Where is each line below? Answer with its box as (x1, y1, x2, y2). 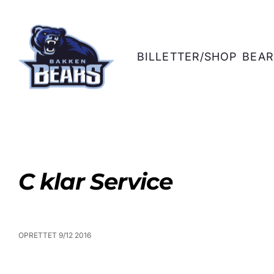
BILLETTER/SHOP (137, 50, 237, 63)
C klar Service (18, 168, 172, 195)
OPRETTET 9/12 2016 (18, 231, 91, 240)
